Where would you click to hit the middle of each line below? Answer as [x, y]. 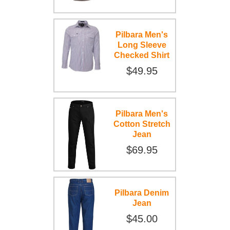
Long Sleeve [142, 45]
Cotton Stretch [142, 124]
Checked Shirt [142, 55]
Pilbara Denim [142, 193]
